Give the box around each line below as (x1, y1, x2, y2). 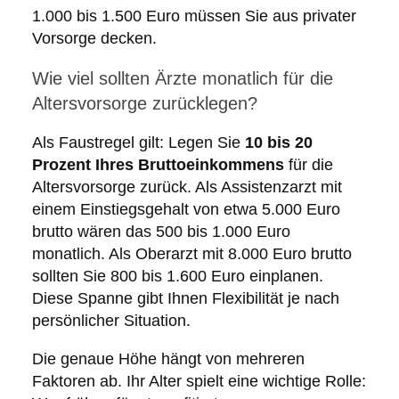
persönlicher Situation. (31, 312, 191, 330)
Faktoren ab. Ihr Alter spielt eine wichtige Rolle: (31, 372, 366, 391)
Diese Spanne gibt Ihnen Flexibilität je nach (31, 289, 339, 308)
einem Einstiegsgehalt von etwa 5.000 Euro (31, 200, 340, 219)
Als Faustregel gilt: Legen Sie (31, 134, 245, 152)
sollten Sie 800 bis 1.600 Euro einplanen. (31, 267, 323, 286)
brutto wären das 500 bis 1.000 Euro (31, 223, 290, 241)
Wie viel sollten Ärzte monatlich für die (31, 69, 333, 89)
